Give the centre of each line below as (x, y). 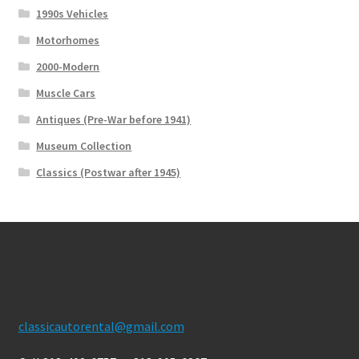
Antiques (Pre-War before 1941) (114, 119)
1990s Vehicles (73, 13)
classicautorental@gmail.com (101, 326)
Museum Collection (84, 145)
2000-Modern (68, 66)
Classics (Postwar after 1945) (109, 172)
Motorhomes (68, 40)
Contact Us (58, 257)
